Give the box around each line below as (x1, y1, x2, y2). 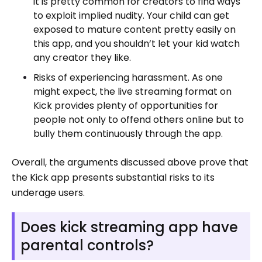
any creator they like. (33, 50, 131, 64)
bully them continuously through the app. (33, 126, 223, 140)
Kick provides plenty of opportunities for (33, 98, 218, 112)
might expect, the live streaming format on (33, 84, 232, 98)
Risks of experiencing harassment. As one (33, 70, 223, 84)
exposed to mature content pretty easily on (33, 22, 236, 36)
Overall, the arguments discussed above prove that (12, 155, 249, 169)
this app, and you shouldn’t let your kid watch (33, 36, 240, 50)
